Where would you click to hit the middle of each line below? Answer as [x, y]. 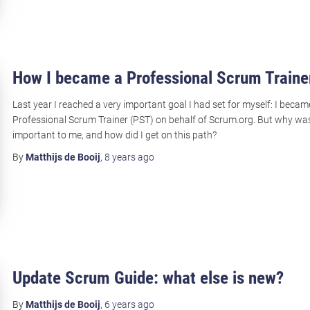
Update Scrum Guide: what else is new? [148, 277]
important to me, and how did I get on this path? [114, 135]
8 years [120, 157]
